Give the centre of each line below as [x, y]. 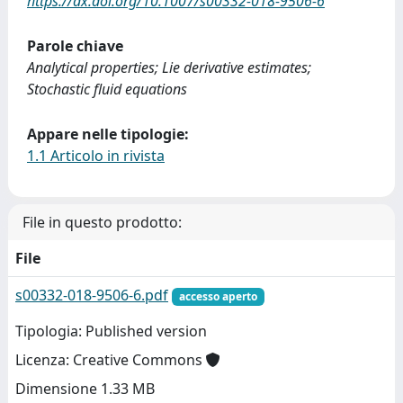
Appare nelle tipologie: [108, 134]
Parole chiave [75, 46]
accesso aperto [218, 296]
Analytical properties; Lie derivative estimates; [169, 67]
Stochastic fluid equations [107, 89]
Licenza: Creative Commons [111, 360]
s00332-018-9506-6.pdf [92, 295]
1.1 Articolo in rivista [96, 156]
